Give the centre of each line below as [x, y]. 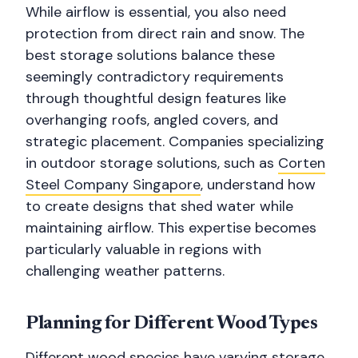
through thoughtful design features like [156, 98]
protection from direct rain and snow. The [165, 34]
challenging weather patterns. [125, 271]
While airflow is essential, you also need [156, 12]
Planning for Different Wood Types [172, 324]
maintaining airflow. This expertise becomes [171, 228]
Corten [302, 163]
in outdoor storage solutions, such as [152, 163]
